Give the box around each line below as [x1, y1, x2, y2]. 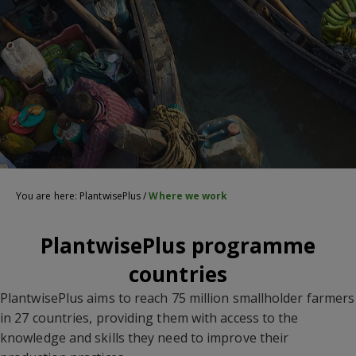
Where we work [149, 189, 228, 203]
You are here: [16, 189, 80, 203]
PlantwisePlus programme [40, 231, 316, 260]
